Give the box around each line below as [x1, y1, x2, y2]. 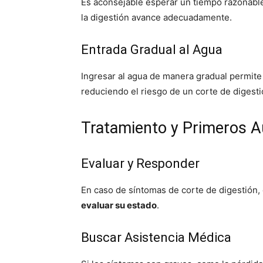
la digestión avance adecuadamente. [81, 12, 232, 23]
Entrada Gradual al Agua [81, 42, 222, 57]
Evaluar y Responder [81, 156, 200, 171]
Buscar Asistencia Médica [81, 230, 231, 245]
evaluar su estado [81, 200, 157, 211]
